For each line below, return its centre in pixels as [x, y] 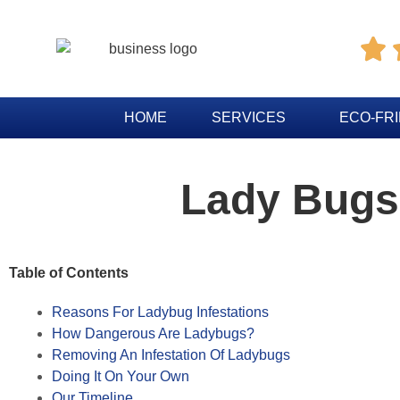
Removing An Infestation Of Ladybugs [171, 355]
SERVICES [249, 117]
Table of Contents [69, 273]
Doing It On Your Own [121, 376]
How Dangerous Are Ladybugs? [153, 333]
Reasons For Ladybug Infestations [160, 312]
